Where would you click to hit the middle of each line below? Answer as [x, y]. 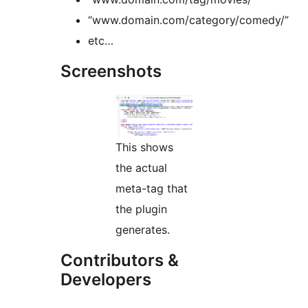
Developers [106, 279]
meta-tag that [152, 188]
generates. [143, 229]
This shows [144, 147]
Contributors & [120, 260]
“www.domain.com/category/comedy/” [188, 20]
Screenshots [111, 71]
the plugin [141, 209]
